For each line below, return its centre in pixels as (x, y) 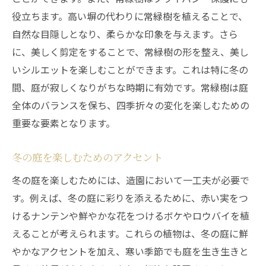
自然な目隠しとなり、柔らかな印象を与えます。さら (125, 34)
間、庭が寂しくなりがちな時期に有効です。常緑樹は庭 (130, 87)
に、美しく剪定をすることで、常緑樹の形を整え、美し (130, 52)
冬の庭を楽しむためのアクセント (87, 157)
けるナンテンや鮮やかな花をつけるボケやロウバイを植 (131, 216)
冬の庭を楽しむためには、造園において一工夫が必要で (131, 180)
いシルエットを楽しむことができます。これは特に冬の (130, 69)
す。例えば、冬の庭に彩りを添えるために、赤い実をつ (130, 198)
